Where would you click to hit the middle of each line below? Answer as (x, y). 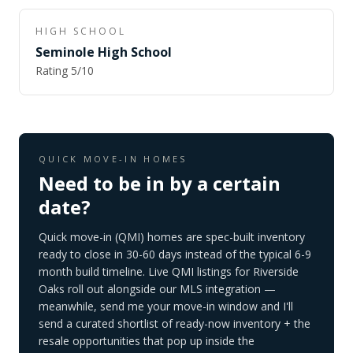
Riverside (276, 271)
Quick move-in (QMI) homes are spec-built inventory (172, 237)
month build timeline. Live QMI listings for (144, 271)
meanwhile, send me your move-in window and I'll (166, 306)
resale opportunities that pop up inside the (147, 341)
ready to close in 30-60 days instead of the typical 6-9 (175, 254)
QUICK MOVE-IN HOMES (113, 159)
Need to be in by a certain (160, 183)
